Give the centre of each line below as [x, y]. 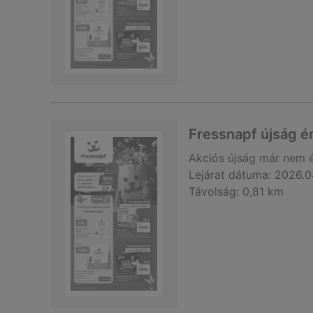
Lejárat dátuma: [230, 175]
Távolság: [214, 191]
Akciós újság [222, 158]
